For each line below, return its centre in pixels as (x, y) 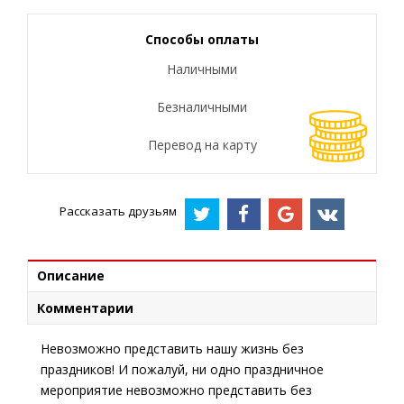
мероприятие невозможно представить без (176, 390)
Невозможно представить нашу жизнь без (172, 348)
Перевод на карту (202, 145)
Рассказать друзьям (119, 211)
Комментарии (85, 308)
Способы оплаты (202, 39)
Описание (71, 275)
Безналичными (202, 107)
